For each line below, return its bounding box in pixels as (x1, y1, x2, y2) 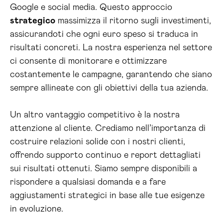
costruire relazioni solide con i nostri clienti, (10, 137, 185, 146)
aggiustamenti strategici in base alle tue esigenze (10, 191, 205, 200)
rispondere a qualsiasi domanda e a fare (10, 178, 166, 187)
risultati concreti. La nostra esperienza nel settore (10, 43, 212, 52)
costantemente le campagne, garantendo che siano (10, 70, 212, 79)
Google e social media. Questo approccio (10, 3, 172, 12)
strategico (10, 16, 55, 25)
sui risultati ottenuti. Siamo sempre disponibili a (10, 164, 197, 173)
